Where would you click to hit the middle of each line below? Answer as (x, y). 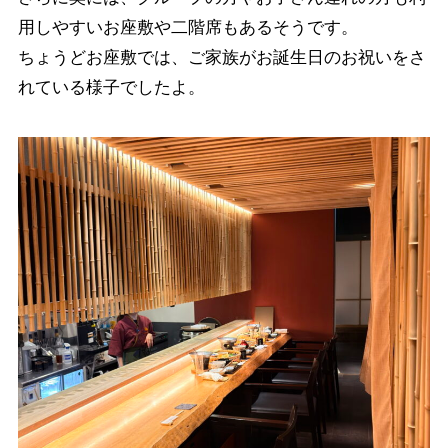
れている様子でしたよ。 (111, 87)
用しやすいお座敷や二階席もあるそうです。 (187, 27)
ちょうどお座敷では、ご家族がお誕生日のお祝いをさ (221, 57)
